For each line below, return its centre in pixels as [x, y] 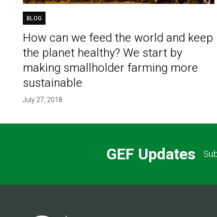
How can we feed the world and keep [118, 38]
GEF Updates [151, 154]
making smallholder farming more [110, 68]
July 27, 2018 [42, 100]
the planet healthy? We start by [102, 53]
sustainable [52, 83]
